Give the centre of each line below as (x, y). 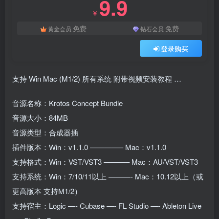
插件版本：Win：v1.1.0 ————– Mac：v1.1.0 (89, 147)
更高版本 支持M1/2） (47, 191)
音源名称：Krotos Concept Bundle (67, 103)
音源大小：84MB (40, 118)
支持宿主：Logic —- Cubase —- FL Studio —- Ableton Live (107, 206)
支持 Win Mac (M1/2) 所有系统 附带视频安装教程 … (97, 79)
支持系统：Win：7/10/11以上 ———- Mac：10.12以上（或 (108, 176)
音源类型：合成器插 (45, 132)
